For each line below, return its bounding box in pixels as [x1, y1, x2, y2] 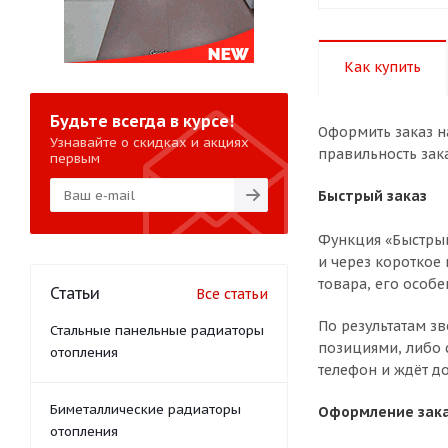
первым [50, 150, 100, 167]
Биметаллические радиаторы [50, 401, 241, 418]
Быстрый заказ [318, 187, 427, 205]
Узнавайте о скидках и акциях [50, 134, 249, 151]
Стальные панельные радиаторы [50, 322, 264, 339]
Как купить [344, 58, 421, 76]
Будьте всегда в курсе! [50, 111, 234, 131]
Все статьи [196, 285, 268, 303]
